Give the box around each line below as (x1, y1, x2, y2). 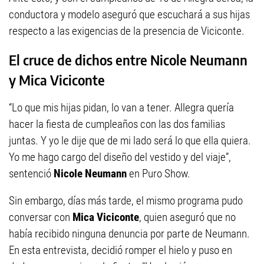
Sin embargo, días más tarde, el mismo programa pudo (9, 194, 243, 208)
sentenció (9, 167, 54, 181)
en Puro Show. (127, 167, 190, 181)
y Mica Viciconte (9, 71, 105, 88)
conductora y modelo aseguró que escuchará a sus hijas (9, 8, 250, 21)
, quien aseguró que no (139, 210, 236, 225)
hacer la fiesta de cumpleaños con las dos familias (9, 117, 225, 131)
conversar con (9, 210, 72, 225)
